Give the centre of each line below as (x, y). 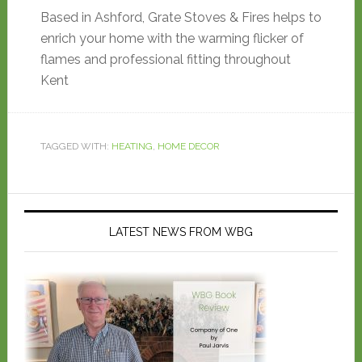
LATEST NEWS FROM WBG (181, 232)
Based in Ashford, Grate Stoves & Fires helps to (181, 17)
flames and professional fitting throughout (165, 59)
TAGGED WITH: (76, 146)
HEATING (132, 146)
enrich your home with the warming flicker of (172, 38)
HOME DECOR (188, 146)
